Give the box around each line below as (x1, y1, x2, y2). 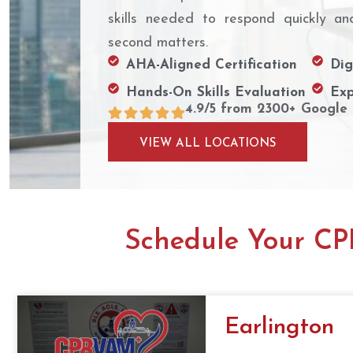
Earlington (225, 316, 335, 340)
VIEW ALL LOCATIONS (139, 137, 276, 150)
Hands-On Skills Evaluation (125, 85, 306, 99)
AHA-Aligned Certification (125, 58, 297, 72)
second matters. (108, 35, 208, 50)
